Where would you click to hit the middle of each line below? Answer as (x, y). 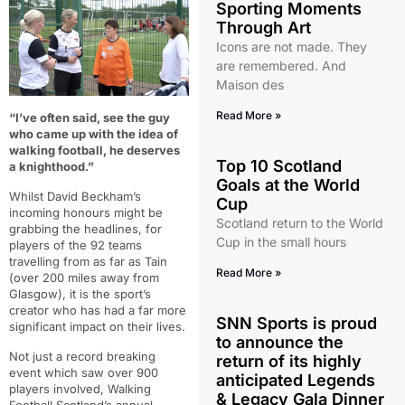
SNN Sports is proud (296, 323)
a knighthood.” (52, 167)
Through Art (263, 28)
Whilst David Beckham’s (75, 197)
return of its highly (288, 361)
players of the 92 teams (75, 245)
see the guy (137, 118)
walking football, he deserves (94, 151)
